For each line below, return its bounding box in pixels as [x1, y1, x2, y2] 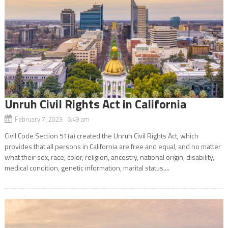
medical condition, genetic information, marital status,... [4, 162, 169, 173]
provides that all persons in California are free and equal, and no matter [4, 140, 221, 152]
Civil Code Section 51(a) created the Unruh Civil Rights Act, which [4, 130, 198, 141]
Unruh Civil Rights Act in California [4, 94, 186, 113]
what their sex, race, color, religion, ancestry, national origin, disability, [4, 151, 214, 162]
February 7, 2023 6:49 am [14, 113, 90, 124]
